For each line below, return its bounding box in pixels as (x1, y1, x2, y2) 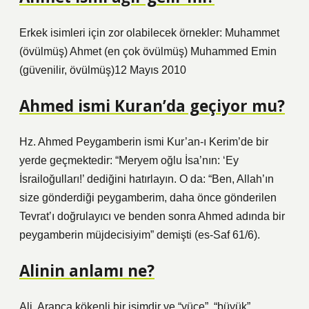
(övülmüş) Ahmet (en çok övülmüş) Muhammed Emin (19, 46, 277, 57)
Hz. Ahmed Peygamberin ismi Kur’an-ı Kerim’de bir (19, 136, 268, 148)
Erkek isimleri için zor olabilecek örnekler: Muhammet (19, 27, 279, 39)
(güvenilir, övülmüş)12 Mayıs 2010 (19, 64, 186, 76)
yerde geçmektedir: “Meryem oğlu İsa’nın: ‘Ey (19, 154, 239, 166)
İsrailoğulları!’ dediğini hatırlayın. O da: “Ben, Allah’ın (19, 173, 274, 185)
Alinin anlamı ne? (19, 260, 154, 281)
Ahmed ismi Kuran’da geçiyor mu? (19, 95, 285, 117)
